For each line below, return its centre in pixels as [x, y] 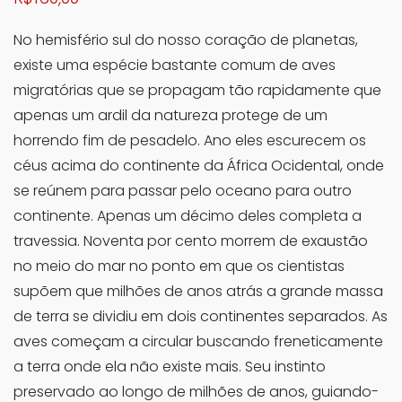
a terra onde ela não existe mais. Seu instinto [170, 367]
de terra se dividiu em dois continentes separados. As [201, 317]
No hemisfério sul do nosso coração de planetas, [186, 40]
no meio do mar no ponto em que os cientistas [179, 267]
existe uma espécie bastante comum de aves [175, 66]
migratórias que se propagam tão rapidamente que [197, 91]
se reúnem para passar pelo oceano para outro [183, 191]
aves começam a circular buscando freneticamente [198, 342]
